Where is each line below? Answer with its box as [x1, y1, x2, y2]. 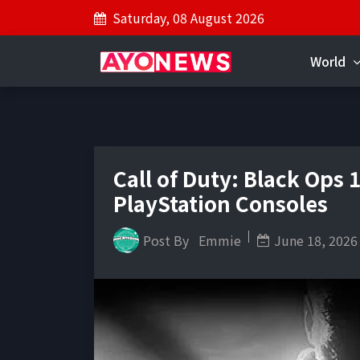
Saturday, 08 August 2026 [112, 8, 264, 27]
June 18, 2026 [274, 231, 358, 250]
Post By [143, 231, 192, 250]
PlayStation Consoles [113, 188, 328, 218]
